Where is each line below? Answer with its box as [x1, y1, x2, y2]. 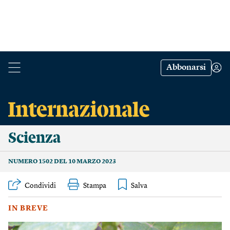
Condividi [25, 182, 56, 189]
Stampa [83, 182, 106, 189]
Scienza [8, 130, 61, 146]
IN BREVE [8, 205, 48, 212]
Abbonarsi [166, 64, 206, 72]
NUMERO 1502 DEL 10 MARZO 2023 [8, 159, 116, 165]
